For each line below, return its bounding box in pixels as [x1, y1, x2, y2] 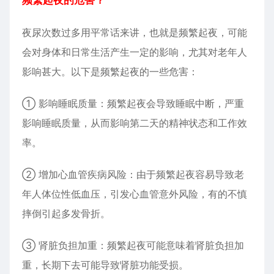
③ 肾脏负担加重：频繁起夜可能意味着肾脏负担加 [22, 239, 244, 251]
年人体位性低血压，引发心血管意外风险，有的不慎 [22, 188, 247, 200]
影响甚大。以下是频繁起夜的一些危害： [22, 65, 198, 78]
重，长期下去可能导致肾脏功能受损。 [22, 259, 188, 271]
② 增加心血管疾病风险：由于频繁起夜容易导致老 [22, 168, 244, 180]
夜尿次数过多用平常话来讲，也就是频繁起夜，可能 [22, 26, 247, 39]
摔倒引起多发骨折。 [22, 207, 110, 220]
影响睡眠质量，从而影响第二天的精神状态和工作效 [22, 117, 247, 129]
